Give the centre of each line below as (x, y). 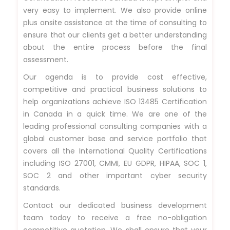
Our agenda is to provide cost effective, (115, 77)
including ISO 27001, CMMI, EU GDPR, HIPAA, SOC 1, (115, 163)
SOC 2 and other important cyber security (115, 175)
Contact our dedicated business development (115, 205)
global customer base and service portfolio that (115, 138)
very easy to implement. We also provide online (115, 10)
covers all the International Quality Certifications (115, 151)
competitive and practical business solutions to (115, 89)
